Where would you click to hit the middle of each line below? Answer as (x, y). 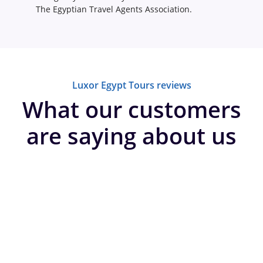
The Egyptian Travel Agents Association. (114, 9)
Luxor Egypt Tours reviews (131, 85)
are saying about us (131, 135)
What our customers (131, 109)
